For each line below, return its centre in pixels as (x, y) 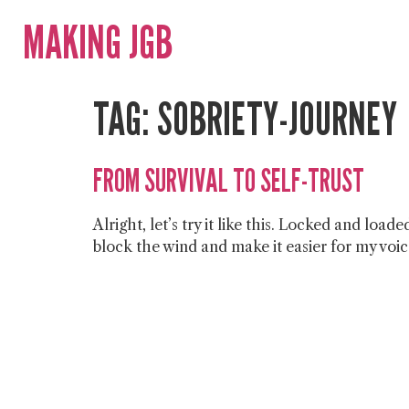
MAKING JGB (98, 42)
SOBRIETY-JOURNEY (277, 119)
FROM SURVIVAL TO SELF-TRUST (229, 180)
